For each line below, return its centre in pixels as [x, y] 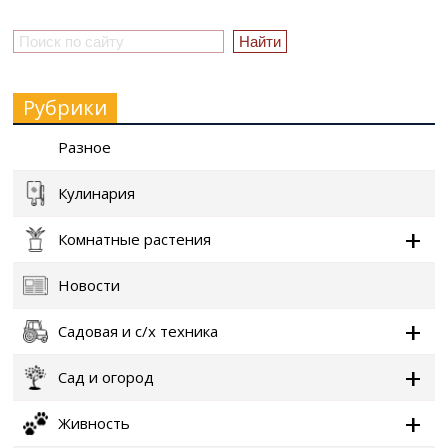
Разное [84, 147]
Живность [94, 423]
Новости [89, 285]
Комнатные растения [134, 239]
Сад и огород [106, 377]
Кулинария [96, 193]
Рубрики [65, 107]
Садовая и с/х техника [138, 331]
